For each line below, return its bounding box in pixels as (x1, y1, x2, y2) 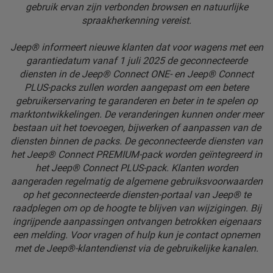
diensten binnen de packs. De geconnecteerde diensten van (10, 135, 263, 147)
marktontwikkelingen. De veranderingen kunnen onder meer (10, 108, 263, 121)
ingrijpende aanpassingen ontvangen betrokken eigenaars (12, 216, 261, 228)
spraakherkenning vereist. (82, 15, 191, 27)
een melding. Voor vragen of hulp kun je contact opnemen (13, 229, 260, 241)
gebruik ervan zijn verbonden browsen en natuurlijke (25, 1, 248, 13)
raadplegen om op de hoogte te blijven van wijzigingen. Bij (12, 202, 261, 214)
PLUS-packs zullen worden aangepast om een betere (24, 82, 249, 94)
